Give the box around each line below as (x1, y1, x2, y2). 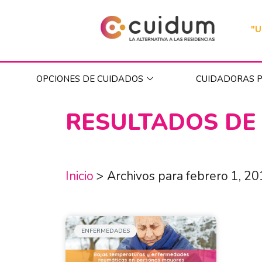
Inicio (65, 168, 94, 184)
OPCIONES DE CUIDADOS (36, 73, 144, 85)
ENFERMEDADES (81, 227, 130, 235)
